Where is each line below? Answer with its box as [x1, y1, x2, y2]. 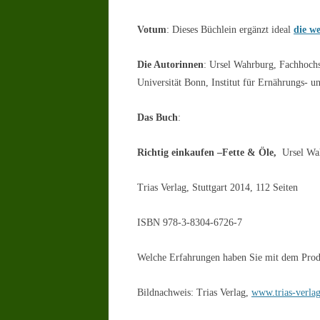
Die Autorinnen [137, 59, 204, 70]
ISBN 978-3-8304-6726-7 [137, 217, 242, 228]
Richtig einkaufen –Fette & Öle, [137, 147, 279, 158]
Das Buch [137, 112, 178, 123]
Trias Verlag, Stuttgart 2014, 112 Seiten [137, 182, 298, 193]
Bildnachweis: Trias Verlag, [137, 287, 251, 298]
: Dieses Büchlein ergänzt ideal [166, 24, 294, 35]
